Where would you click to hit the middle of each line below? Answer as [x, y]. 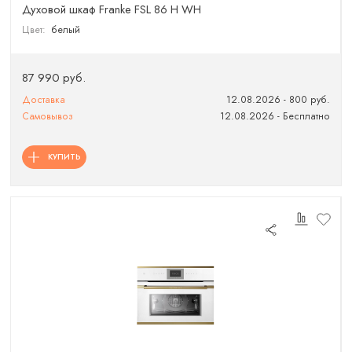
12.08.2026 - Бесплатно [275, 117]
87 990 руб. [54, 78]
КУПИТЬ [64, 156]
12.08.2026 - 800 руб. [278, 100]
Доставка [44, 100]
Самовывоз [48, 117]
